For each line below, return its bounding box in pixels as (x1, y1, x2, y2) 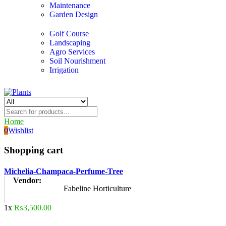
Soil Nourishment (49, 56, 105, 65)
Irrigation (49, 66, 79, 74)
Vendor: (13, 176, 41, 185)
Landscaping (49, 38, 90, 47)
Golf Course (49, 29, 89, 38)
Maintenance (49, 1, 90, 10)
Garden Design (49, 10, 98, 19)
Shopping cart (4, 144, 63, 155)
